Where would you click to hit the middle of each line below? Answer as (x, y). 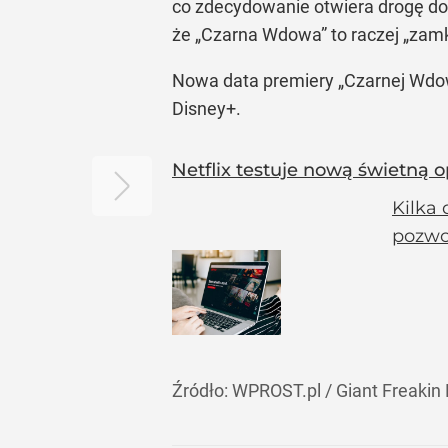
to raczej (365, 34)
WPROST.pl (276, 390)
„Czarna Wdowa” (261, 34)
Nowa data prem (238, 80)
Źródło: (202, 390)
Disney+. (206, 108)
